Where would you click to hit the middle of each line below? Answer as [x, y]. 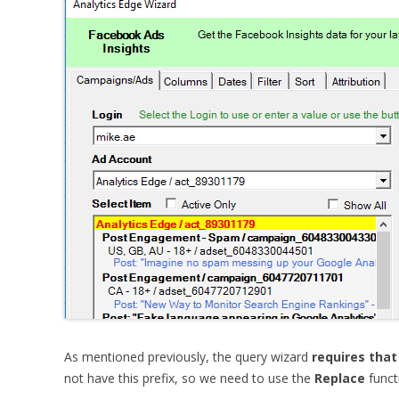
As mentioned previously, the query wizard [186, 357]
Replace [340, 378]
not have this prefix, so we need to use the [189, 378]
